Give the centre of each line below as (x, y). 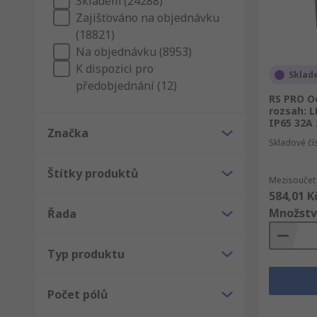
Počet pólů (77, 294)
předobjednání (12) (126, 86)
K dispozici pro (115, 69)
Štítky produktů (93, 173)
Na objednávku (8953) (134, 52)
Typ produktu (86, 254)
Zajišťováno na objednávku (148, 18)
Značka (68, 133)
